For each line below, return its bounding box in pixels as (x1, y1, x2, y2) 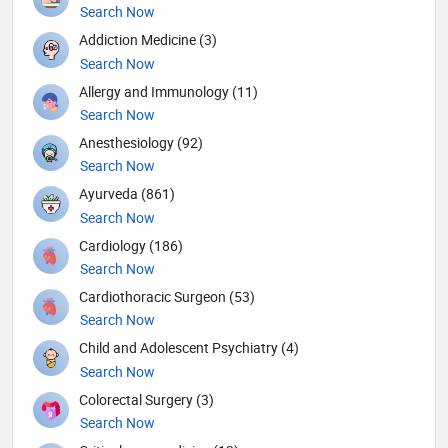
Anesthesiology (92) (79, 133, 203, 153)
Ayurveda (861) (79, 184, 175, 204)
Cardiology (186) (79, 235, 183, 255)
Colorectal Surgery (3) (79, 389, 214, 409)
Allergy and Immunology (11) (79, 81, 258, 101)
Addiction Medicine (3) (79, 30, 217, 50)
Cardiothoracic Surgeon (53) (79, 286, 255, 306)
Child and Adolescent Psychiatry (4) (79, 338, 299, 358)
